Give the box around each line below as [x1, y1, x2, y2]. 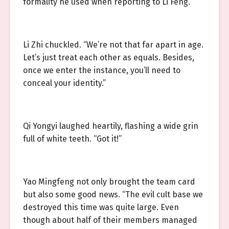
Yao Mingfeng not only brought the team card [23, 177, 195, 187]
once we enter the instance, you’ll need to [23, 65, 180, 75]
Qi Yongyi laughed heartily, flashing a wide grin [23, 121, 198, 131]
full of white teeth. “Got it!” [23, 134, 122, 144]
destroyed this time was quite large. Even [23, 202, 179, 212]
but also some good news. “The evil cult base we [23, 190, 203, 199]
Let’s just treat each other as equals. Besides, [23, 53, 194, 62]
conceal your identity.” [23, 78, 106, 88]
